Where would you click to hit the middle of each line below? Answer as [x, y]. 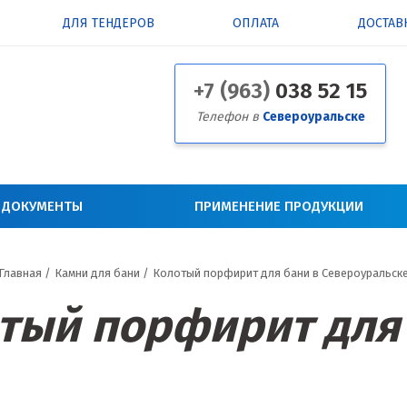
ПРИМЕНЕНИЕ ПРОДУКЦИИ [278, 207]
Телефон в [229, 117]
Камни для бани [97, 273]
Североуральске [313, 117]
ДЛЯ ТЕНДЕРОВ [108, 23]
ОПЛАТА [256, 23]
